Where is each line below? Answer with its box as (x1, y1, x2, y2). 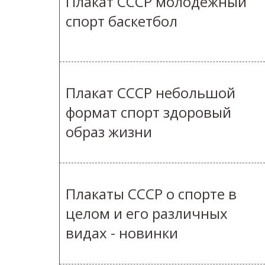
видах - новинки (66, 223, 178, 243)
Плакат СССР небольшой (66, 83, 235, 103)
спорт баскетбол (66, 11, 177, 31)
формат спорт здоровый (66, 102, 231, 122)
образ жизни (66, 122, 152, 142)
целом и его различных (66, 203, 228, 224)
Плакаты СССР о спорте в (66, 184, 237, 204)
